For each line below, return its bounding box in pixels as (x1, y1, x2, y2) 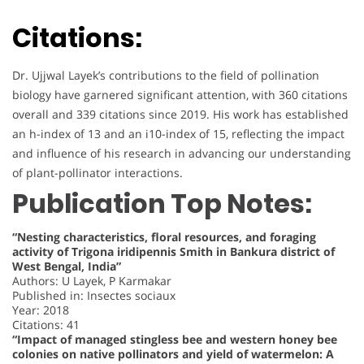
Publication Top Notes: (12, 185, 312, 223)
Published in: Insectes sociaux (12, 288, 175, 304)
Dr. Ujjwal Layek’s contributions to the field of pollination (12, 67, 319, 84)
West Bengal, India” (12, 258, 121, 275)
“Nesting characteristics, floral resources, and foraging (12, 229, 316, 245)
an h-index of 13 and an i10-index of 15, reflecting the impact (12, 126, 344, 142)
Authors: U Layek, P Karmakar (12, 273, 171, 289)
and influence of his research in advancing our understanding (12, 145, 351, 162)
